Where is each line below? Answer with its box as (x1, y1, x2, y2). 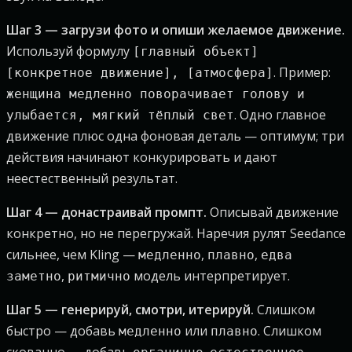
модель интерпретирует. (130, 267, 290, 284)
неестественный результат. (6, 170, 178, 187)
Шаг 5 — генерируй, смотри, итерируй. (6, 301, 254, 318)
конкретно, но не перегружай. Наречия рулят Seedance (6, 225, 346, 242)
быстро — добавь (6, 322, 119, 339)
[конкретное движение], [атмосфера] (6, 65, 273, 80)
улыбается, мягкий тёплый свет (6, 108, 234, 123)
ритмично (68, 269, 130, 284)
